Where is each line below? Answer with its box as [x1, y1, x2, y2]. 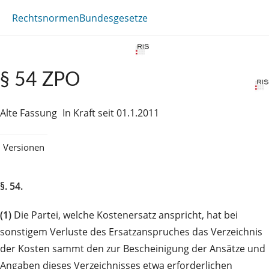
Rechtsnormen [12, 11, 79, 25]
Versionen [3, 141, 44, 153]
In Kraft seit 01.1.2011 [62, 106, 159, 119]
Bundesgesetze [79, 11, 148, 25]
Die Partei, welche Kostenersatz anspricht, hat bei [11, 208, 238, 222]
